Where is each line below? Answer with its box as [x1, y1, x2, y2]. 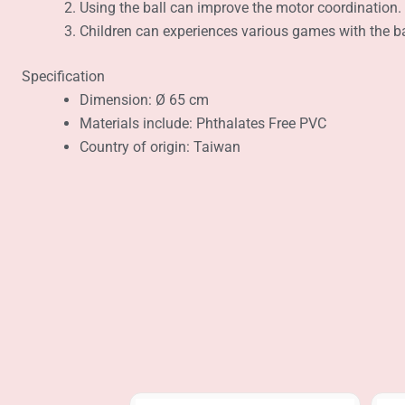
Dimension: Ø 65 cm [80, 91, 209, 109]
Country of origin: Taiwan [80, 138, 240, 156]
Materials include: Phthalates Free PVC [80, 115, 326, 133]
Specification [18, 68, 105, 86]
